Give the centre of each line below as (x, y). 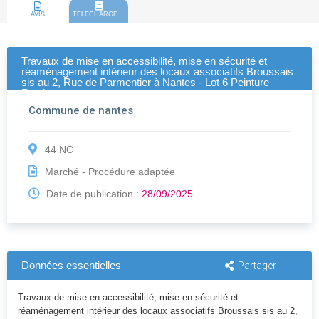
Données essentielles (71, 266)
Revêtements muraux (72, 93)
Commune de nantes (81, 111)
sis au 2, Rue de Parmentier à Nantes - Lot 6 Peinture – (150, 83)
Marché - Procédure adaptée (110, 172)
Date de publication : (93, 194)
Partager (257, 266)
